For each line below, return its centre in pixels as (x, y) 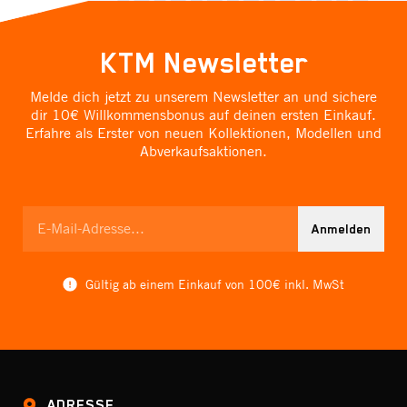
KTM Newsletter (203, 62)
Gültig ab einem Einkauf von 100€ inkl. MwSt (215, 284)
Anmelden (341, 228)
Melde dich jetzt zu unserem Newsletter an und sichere (203, 96)
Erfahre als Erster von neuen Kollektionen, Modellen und (203, 133)
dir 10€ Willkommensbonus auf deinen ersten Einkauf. (203, 114)
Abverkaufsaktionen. (203, 151)
